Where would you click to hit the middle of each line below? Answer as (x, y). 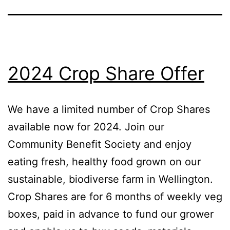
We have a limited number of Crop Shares (109, 109)
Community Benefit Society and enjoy (100, 144)
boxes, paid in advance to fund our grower (111, 214)
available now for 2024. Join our (86, 127)
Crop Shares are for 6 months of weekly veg (115, 196)
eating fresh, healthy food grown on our (104, 161)
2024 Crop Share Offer (106, 73)
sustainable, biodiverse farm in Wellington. (110, 179)
